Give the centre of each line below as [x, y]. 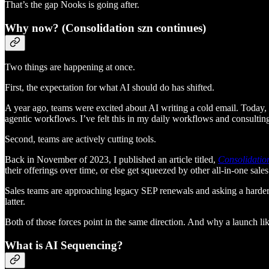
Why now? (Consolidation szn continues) [105, 28]
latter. [15, 202]
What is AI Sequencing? [64, 246]
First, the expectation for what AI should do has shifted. [110, 88]
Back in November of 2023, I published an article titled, [111, 160]
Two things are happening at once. [70, 67]
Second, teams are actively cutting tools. [80, 139]
